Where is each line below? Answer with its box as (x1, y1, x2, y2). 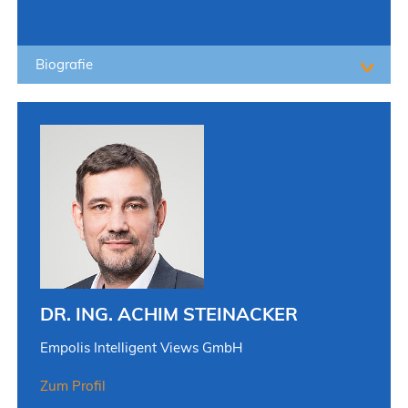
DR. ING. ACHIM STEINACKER (39, 301, 298, 325)
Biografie (35, 55, 93, 73)
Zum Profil (39, 376, 106, 394)
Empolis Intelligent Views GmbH (39, 338, 242, 356)
